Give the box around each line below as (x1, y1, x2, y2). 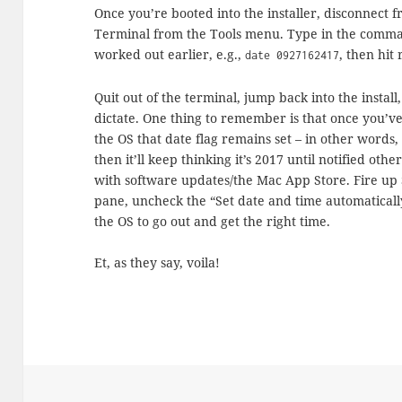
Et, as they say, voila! (94, 254, 221, 272)
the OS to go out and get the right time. (94, 212, 331, 230)
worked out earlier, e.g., (94, 46, 246, 64)
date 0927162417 (245, 48, 340, 63)
